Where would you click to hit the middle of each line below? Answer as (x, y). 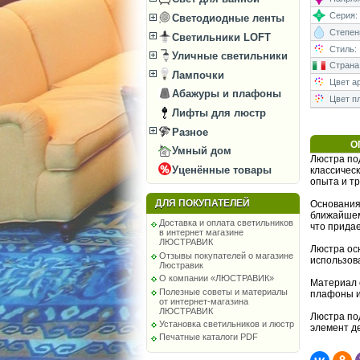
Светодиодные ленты (227, 18)
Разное (189, 132)
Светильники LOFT (220, 37)
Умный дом (200, 151)
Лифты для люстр (218, 112)
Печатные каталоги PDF (209, 337)
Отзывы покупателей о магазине (227, 255)
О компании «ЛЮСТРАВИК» (217, 278)
